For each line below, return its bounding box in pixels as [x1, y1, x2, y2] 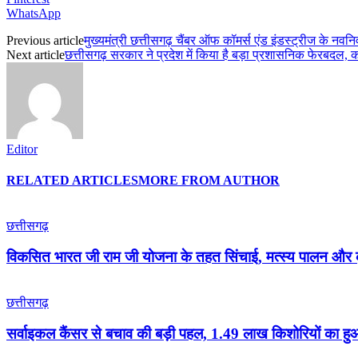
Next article [6, 47, 65, 62]
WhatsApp [6, 6, 61, 20]
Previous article [6, 33, 84, 47]
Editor [6, 141, 38, 156]
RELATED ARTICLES [6, 173, 138, 188]
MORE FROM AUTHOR [138, 173, 280, 188]
